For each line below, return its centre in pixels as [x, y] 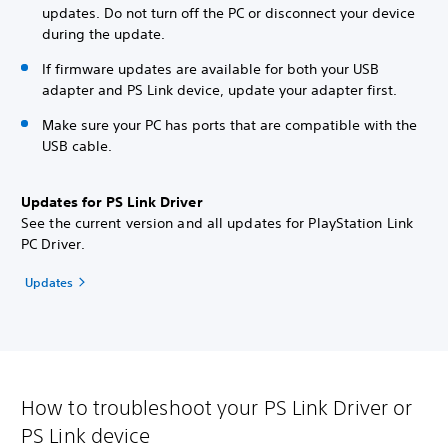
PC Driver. [55, 244]
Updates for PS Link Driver [112, 202]
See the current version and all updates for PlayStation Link [217, 223]
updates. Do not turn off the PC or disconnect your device [228, 13]
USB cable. [77, 146]
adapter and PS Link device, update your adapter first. [219, 90]
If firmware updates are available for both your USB [210, 69]
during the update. [103, 34]
